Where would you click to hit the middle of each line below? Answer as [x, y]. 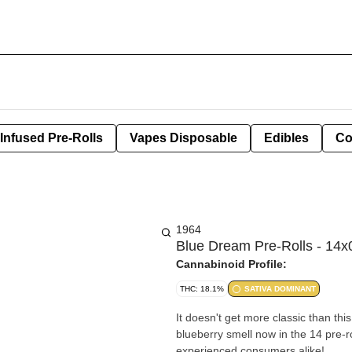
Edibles [286, 138]
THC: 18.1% [202, 289]
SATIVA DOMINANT [280, 289]
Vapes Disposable [183, 138]
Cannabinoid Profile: [231, 264]
